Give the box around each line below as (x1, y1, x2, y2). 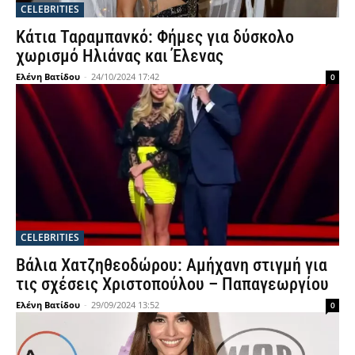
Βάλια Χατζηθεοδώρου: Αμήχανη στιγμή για (16, 255, 327, 275)
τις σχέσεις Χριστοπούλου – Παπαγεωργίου (16, 274, 329, 294)
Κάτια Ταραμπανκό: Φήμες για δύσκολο (16, 27, 294, 47)
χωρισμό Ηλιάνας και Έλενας (16, 46, 223, 66)
